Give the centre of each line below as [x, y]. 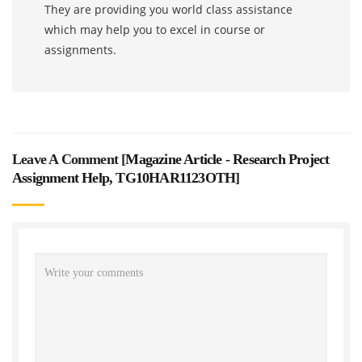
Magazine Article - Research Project [227, 159]
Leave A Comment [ [69, 159]
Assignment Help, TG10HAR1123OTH [124, 177]
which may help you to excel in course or [155, 29]
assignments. [80, 49]
